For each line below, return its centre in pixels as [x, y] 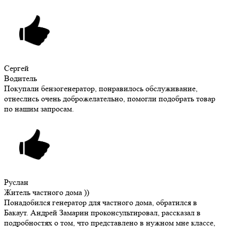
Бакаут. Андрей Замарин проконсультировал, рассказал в [102, 213]
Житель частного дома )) [47, 193]
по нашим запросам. [39, 109]
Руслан [16, 182]
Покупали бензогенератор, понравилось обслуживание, [101, 89]
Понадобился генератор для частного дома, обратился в [101, 203]
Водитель [21, 79]
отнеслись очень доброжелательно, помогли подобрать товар [110, 99]
